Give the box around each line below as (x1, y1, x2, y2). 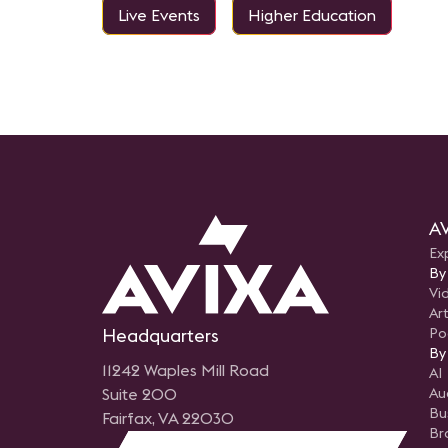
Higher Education (248, 5, 376, 26)
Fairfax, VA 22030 (102, 408, 234, 429)
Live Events (118, 5, 200, 26)
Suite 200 (102, 384, 177, 405)
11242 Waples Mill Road (102, 360, 269, 381)
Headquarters (102, 324, 219, 348)
